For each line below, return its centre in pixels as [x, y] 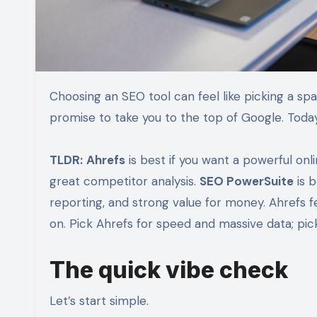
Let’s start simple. [99, 300]
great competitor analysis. [125, 181]
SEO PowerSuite [247, 181]
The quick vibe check [169, 270]
